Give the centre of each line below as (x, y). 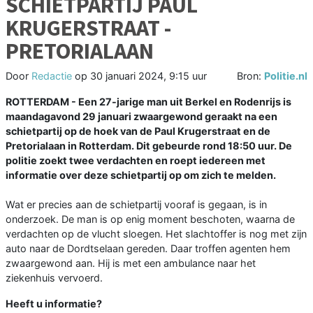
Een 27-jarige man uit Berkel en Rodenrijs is (185, 102)
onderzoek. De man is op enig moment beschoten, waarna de (150, 219)
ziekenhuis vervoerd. (54, 278)
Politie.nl (286, 76)
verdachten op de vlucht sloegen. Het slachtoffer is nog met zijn (156, 234)
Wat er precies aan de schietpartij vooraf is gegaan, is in (136, 205)
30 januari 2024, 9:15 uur (148, 76)
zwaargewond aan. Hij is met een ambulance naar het (131, 263)
